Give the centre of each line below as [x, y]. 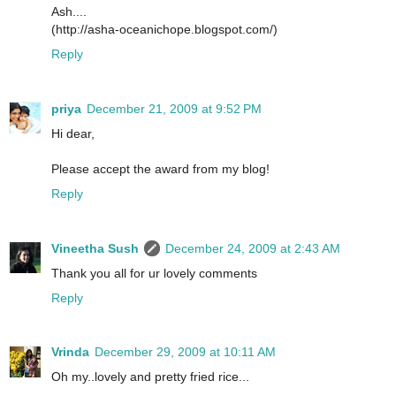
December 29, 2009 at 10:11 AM [185, 352]
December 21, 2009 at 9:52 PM [174, 108]
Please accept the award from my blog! [160, 168]
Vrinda [70, 352]
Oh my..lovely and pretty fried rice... [150, 377]
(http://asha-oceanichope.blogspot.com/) [164, 29]
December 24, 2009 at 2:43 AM [253, 248]
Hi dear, [73, 133]
